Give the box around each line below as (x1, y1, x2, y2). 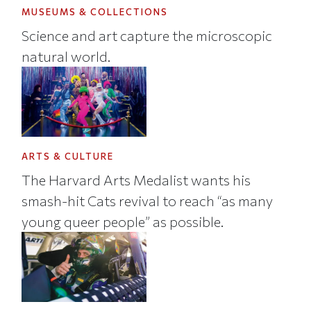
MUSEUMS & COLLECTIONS (22, 6, 169, 18)
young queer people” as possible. (22, 212, 224, 230)
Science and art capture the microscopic (22, 26, 273, 44)
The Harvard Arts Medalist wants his (22, 171, 251, 188)
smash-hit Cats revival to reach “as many (22, 192, 274, 209)
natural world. (22, 47, 111, 65)
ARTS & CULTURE (22, 151, 115, 162)
